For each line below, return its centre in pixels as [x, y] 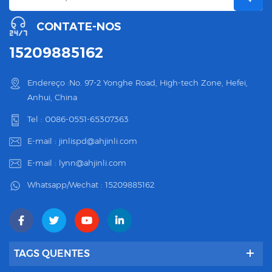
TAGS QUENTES [52, 254]
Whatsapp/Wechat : [66, 185]
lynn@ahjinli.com [93, 163]
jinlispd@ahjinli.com [98, 141]
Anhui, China [52, 97]
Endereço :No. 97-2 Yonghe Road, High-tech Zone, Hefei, [138, 83]
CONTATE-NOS [79, 27]
